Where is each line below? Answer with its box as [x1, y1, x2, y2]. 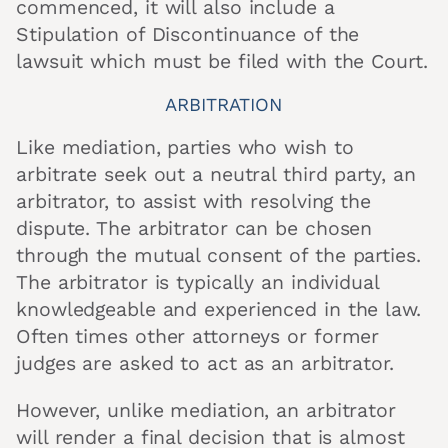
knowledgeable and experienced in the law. [16, 298, 421, 322]
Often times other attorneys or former [16, 325, 380, 349]
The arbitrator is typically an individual [16, 271, 379, 295]
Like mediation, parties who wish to [16, 136, 354, 160]
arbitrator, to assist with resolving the [16, 190, 371, 214]
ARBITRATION [165, 93, 283, 115]
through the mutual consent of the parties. [16, 244, 421, 268]
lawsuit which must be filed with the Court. [16, 50, 428, 74]
